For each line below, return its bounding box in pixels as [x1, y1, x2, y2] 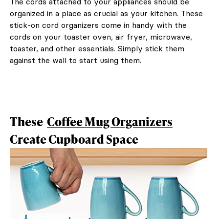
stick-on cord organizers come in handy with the [10, 20, 187, 30]
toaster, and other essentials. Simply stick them [10, 44, 184, 54]
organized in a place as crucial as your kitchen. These [10, 8, 203, 19]
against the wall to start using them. [10, 55, 141, 66]
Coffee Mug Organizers [47, 113, 173, 130]
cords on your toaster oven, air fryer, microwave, [10, 32, 192, 42]
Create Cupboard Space [10, 131, 138, 148]
